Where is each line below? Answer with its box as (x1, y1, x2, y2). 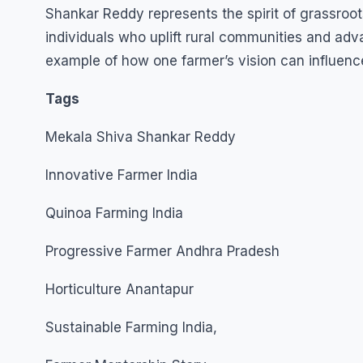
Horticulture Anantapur (45, 281, 194, 297)
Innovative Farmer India (45, 167, 198, 183)
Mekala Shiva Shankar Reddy (45, 129, 236, 145)
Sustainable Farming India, (45, 319, 221, 335)
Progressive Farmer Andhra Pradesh (45, 243, 280, 259)
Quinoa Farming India (45, 205, 183, 221)
